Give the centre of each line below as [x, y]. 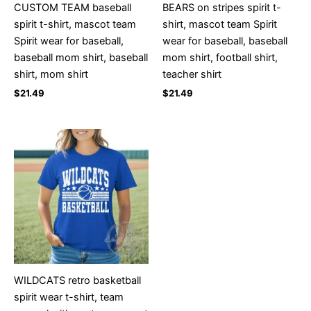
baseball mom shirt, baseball [81, 57]
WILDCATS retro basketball [77, 280]
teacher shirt [192, 74]
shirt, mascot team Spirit [220, 24]
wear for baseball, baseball [225, 41]
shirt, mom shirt [51, 74]
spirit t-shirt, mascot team [75, 24]
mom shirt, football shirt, [220, 57]
